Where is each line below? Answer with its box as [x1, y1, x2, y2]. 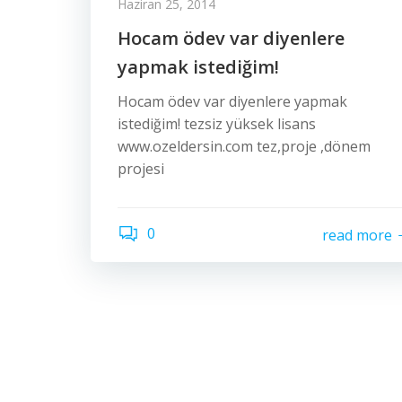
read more [322, 224, 392, 245]
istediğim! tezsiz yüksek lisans [118, 114, 316, 134]
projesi [118, 159, 164, 179]
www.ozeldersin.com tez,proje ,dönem [118, 136, 371, 156]
